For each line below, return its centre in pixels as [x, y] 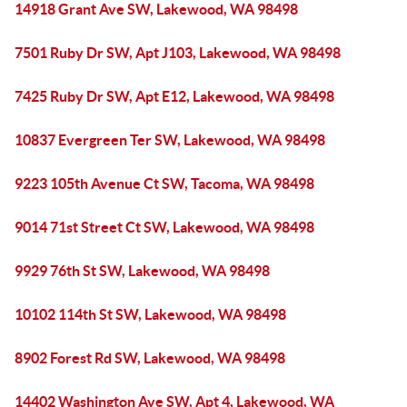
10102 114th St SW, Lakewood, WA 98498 [150, 314]
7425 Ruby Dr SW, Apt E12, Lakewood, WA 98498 [174, 96]
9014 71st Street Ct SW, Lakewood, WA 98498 [164, 227]
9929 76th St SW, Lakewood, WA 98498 [142, 271]
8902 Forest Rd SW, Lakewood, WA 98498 [150, 358]
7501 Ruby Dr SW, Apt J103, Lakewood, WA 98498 [178, 53]
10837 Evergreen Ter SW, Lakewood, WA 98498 [170, 140]
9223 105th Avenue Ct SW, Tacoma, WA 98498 [164, 184]
